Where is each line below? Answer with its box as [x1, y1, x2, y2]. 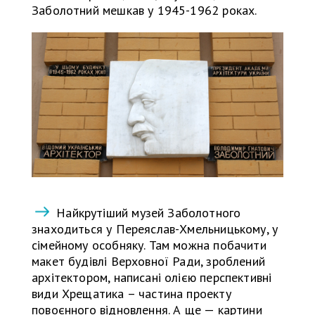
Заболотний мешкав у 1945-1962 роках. [32, 2, 257, 19]
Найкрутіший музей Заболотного [53, 205, 241, 221]
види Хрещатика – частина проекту [32, 285, 231, 302]
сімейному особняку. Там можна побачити [32, 237, 266, 254]
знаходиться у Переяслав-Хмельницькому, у [32, 221, 278, 238]
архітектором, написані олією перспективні [32, 269, 272, 286]
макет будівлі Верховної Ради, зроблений [32, 253, 266, 270]
